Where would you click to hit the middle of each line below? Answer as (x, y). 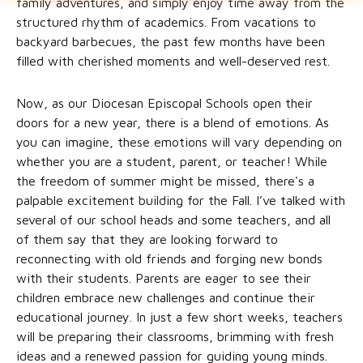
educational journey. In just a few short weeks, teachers (179, 317)
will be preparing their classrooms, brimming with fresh (175, 336)
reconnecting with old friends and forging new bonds (169, 258)
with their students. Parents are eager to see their (164, 278)
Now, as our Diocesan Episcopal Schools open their (164, 103)
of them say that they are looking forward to (147, 239)
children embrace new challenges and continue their (166, 297)
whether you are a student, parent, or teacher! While (172, 161)
